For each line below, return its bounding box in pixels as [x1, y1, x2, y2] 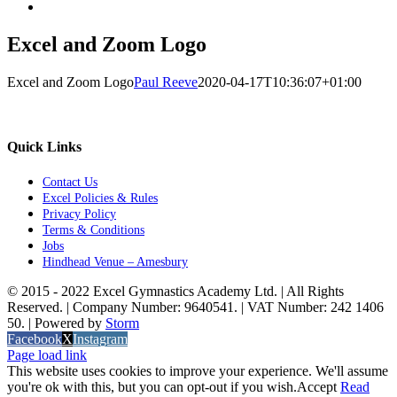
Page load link [7, 347, 87, 363]
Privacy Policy [43, 207, 116, 222]
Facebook [7, 331, 62, 347]
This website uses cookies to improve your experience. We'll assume [7, 363, 388, 379]
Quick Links [7, 139, 82, 155]
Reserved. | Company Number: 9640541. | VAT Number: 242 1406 [7, 300, 384, 315]
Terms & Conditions [43, 223, 144, 237]
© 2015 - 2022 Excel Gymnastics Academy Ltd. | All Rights [7, 284, 344, 300]
